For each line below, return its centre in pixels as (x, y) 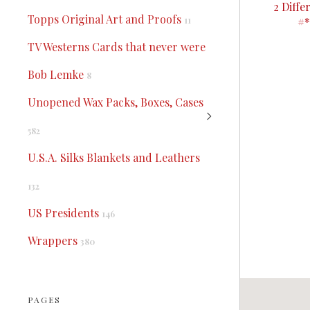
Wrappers (54, 240)
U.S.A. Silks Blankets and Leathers (114, 157)
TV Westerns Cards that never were (117, 47)
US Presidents (65, 213)
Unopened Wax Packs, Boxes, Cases (116, 102)
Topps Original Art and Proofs (106, 19)
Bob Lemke (57, 74)
